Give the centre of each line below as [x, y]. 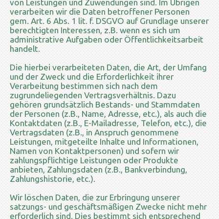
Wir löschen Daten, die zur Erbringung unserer [95, 197]
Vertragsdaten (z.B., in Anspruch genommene [94, 132]
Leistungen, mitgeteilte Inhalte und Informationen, [104, 141]
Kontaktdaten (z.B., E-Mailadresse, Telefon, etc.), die [108, 123]
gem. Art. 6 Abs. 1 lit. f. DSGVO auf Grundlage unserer [109, 21]
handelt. [25, 48]
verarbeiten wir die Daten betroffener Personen [100, 11]
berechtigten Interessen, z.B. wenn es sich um [95, 30]
